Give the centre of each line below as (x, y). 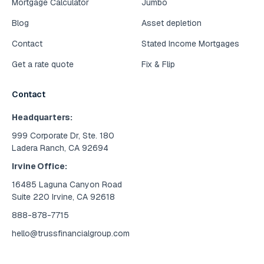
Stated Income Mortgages (190, 44)
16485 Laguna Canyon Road (67, 185)
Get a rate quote (43, 65)
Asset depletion (171, 23)
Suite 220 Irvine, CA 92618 (63, 197)
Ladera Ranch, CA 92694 (60, 148)
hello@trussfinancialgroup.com (71, 234)
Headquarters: (42, 118)
